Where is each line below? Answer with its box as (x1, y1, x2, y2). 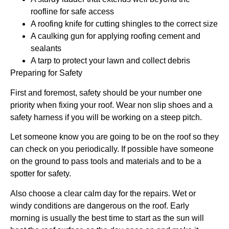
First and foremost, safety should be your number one (10, 88, 202, 97)
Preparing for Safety (10, 68, 82, 78)
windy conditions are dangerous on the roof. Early (10, 201, 189, 210)
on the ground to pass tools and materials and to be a (10, 157, 201, 166)
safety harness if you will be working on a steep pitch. (10, 112, 202, 122)
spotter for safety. (10, 169, 71, 178)
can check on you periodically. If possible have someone (10, 145, 214, 154)
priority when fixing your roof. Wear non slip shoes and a (10, 100, 213, 109)
